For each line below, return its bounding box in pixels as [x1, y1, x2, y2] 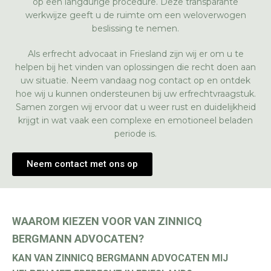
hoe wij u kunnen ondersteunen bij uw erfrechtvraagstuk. [15, 88, 256, 99]
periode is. [114, 128, 157, 139]
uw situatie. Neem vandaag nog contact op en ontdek [21, 75, 250, 86]
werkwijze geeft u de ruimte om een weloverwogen [25, 10, 246, 21]
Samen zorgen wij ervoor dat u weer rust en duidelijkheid [15, 102, 256, 113]
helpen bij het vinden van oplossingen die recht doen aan [15, 62, 256, 73]
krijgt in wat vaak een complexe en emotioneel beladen [18, 115, 253, 126]
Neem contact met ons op [27, 158, 138, 169]
